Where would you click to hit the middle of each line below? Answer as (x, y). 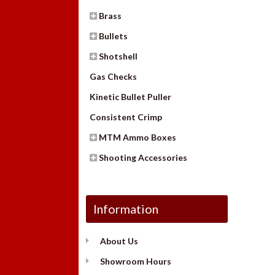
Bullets (114, 36)
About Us (119, 241)
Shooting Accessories (143, 157)
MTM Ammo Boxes (138, 137)
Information (126, 208)
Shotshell (118, 56)
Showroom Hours (135, 261)
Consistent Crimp (126, 117)
